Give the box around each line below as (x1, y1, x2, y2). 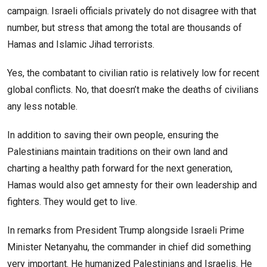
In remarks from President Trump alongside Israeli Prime (7, 225, 244, 237)
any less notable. (7, 101, 77, 113)
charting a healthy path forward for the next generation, (7, 163, 232, 175)
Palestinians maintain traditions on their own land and (7, 146, 228, 158)
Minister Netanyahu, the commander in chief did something (7, 241, 251, 253)
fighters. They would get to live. (7, 196, 137, 208)
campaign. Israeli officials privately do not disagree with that (7, 5, 256, 17)
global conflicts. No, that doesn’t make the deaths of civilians (7, 84, 259, 96)
